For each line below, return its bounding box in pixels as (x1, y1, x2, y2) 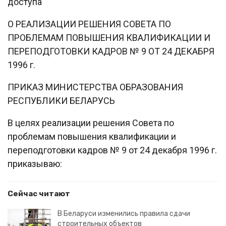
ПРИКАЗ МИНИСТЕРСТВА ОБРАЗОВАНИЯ (8, 82, 183, 92)
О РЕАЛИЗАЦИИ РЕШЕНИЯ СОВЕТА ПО (8, 19, 171, 29)
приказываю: (8, 158, 62, 169)
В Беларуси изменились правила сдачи (58, 209, 190, 218)
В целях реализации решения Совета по (8, 118, 174, 128)
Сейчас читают (8, 189, 70, 198)
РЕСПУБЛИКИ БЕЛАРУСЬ (8, 95, 115, 106)
